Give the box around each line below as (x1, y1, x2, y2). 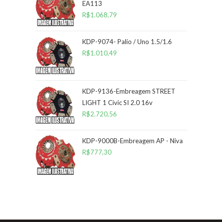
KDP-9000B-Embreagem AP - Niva (82, 137, 183, 145)
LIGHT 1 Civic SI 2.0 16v (82, 99, 153, 107)
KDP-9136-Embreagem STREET (82, 87, 175, 95)
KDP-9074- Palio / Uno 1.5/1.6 (82, 38, 172, 46)
